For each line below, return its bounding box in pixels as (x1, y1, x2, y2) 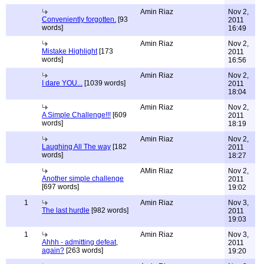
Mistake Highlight (42, 47, 97, 55)
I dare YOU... (42, 79, 82, 87)
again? (42, 246, 64, 255)
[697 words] (42, 183, 79, 191)
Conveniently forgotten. (42, 15, 116, 24)
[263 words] (64, 246, 103, 255)
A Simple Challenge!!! (42, 111, 111, 119)
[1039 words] (82, 79, 126, 87)
